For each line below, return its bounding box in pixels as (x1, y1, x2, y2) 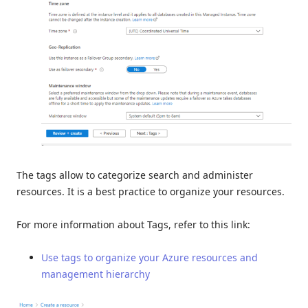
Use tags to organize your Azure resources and (41, 251, 258, 265)
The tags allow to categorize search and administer (16, 168, 253, 182)
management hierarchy (41, 267, 150, 281)
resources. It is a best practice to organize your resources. (16, 185, 285, 199)
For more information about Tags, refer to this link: (16, 218, 250, 232)
